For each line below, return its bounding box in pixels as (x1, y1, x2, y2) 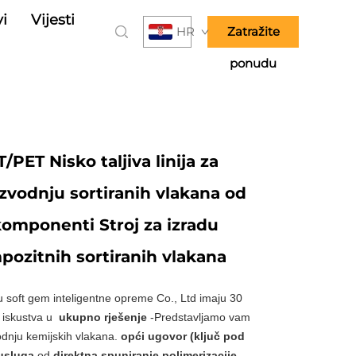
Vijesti (31, 11, 75, 29)
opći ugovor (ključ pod (121, 330, 245, 342)
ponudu (230, 56, 277, 71)
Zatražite (226, 24, 280, 39)
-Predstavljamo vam (150, 311, 250, 323)
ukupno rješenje (59, 311, 150, 323)
